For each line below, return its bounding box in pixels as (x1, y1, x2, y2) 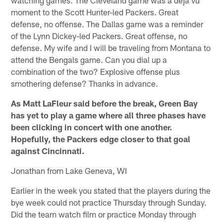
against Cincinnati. (11, 145, 85, 156)
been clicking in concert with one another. (11, 121, 172, 132)
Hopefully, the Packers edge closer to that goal (11, 133, 191, 144)
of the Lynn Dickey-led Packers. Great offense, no (11, 30, 188, 41)
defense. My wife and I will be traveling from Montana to (11, 42, 211, 53)
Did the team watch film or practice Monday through (11, 209, 197, 219)
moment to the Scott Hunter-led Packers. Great (11, 6, 179, 17)
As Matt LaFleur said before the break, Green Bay (11, 98, 198, 108)
